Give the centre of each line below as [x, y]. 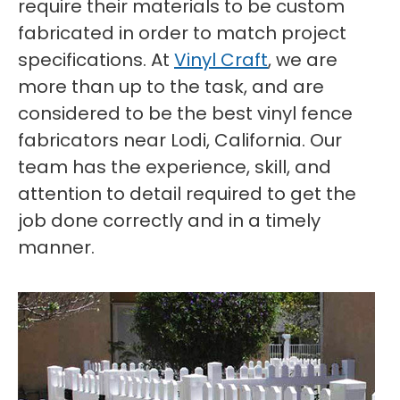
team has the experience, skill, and [175, 167]
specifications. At [96, 60]
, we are [303, 60]
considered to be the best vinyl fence [185, 113]
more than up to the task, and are [171, 87]
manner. [56, 247]
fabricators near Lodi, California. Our [180, 140]
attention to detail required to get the [187, 194]
